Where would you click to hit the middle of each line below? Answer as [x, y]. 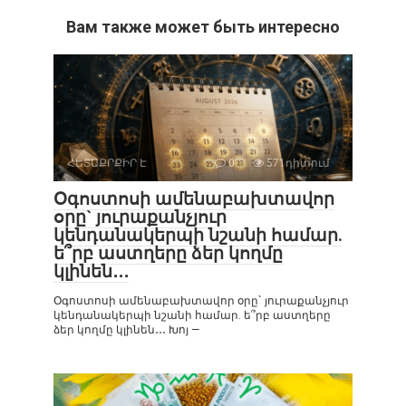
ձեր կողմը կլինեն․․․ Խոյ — [126, 330]
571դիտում [297, 164]
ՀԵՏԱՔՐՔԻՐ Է [107, 164]
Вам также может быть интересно [203, 27]
